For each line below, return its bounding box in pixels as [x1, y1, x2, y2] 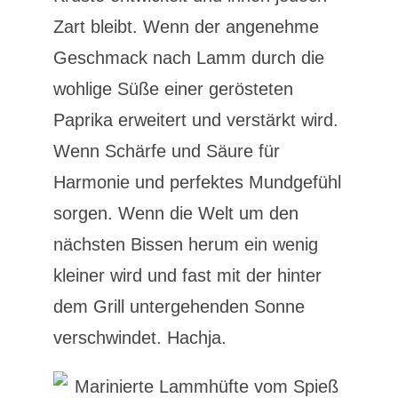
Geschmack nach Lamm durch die [52, 48, 324, 68]
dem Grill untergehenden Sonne [52, 297, 305, 316]
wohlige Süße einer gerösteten [52, 79, 293, 99]
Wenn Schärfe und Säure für [52, 141, 280, 161]
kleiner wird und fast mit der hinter [52, 266, 322, 285]
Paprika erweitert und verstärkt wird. [52, 110, 338, 130]
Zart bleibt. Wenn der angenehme [52, 17, 319, 36]
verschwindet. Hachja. [52, 328, 227, 347]
